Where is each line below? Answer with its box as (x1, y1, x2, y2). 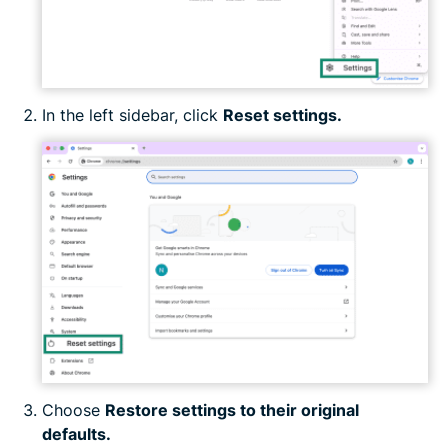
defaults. (42, 423, 111, 444)
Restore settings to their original (105, 399, 359, 420)
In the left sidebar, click (42, 105, 223, 126)
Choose (42, 399, 105, 420)
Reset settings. (223, 105, 342, 126)
